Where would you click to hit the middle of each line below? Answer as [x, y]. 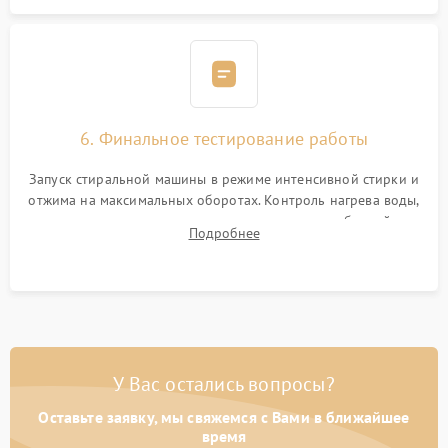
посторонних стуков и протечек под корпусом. [224, 242]
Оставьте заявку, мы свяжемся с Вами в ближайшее [224, 417]
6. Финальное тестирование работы [224, 138]
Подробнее [224, 233]
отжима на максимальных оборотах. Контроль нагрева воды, [224, 200]
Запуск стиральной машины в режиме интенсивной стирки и [224, 179]
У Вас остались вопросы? [224, 384]
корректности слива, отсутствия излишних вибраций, [224, 221]
